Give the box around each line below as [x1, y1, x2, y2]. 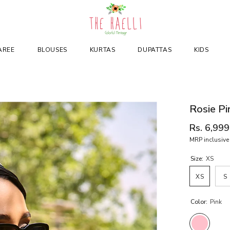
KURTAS [89, 46, 116, 54]
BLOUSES [37, 46, 67, 54]
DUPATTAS [138, 46, 172, 54]
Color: [190, 198, 209, 206]
